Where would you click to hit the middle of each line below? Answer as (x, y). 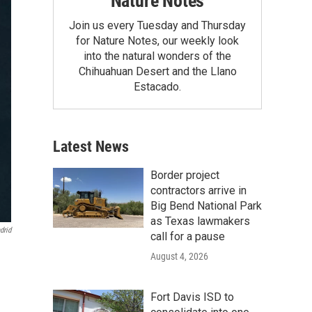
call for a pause (188, 236)
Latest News (91, 146)
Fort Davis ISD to (192, 297)
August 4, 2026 (179, 256)
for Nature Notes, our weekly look (157, 40)
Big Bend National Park (206, 205)
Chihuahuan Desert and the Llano (157, 71)
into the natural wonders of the (157, 56)
